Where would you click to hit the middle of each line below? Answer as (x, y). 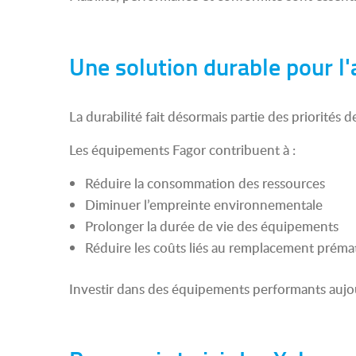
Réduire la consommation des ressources (205, 183)
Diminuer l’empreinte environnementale (204, 205)
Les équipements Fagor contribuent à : (182, 150)
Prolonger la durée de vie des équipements (212, 226)
